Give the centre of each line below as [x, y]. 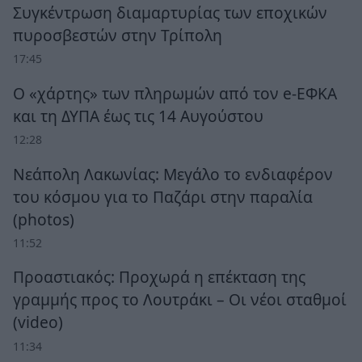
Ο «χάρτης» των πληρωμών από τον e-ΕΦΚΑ [175, 93]
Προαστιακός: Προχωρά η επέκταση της [159, 277]
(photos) [44, 219]
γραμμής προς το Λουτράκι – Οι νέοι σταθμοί [180, 300]
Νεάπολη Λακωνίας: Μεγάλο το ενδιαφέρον [173, 174]
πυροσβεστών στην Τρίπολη [118, 36]
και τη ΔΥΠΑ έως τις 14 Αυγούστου [138, 116]
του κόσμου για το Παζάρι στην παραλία [163, 196]
